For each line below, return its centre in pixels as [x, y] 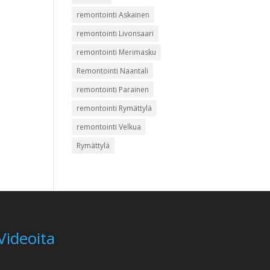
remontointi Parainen [113, 89]
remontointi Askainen [113, 15]
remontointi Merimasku [117, 52]
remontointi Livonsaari [115, 33]
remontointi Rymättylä [115, 108]
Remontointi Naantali [113, 71]
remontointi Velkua [109, 127]
